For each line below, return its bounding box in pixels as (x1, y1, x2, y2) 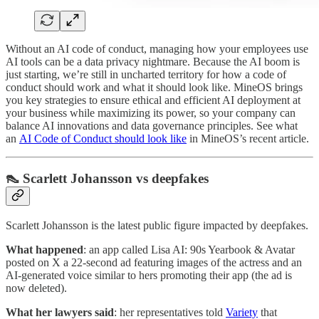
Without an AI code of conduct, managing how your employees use (6, 42, 308, 55)
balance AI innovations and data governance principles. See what (6, 119, 298, 132)
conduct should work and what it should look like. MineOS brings (6, 80, 303, 93)
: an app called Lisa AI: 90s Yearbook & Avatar (83, 243, 295, 256)
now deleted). (6, 281, 67, 294)
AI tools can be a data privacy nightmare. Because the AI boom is (6, 55, 300, 68)
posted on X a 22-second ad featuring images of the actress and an (6, 256, 302, 268)
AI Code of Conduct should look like (19, 132, 187, 145)
